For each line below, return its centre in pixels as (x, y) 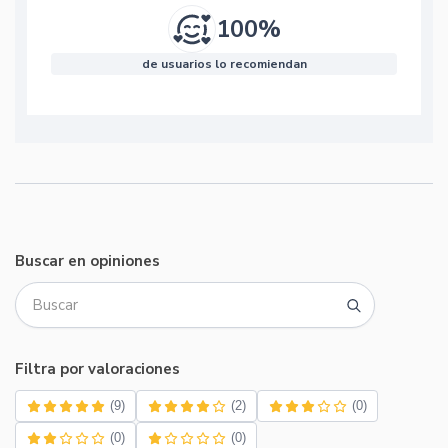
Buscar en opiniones (87, 261)
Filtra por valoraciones (97, 369)
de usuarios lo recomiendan (224, 64)
